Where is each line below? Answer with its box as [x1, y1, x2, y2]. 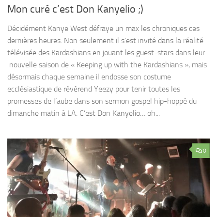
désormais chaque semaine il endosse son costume [7, 72, 171, 82]
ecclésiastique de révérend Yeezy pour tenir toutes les [7, 84, 180, 94]
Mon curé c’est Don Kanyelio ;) [7, 3, 143, 16]
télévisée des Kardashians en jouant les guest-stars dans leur [7, 48, 205, 58]
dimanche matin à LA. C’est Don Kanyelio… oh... [7, 108, 160, 118]
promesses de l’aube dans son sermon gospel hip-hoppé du [7, 96, 197, 106]
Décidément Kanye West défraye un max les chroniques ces [7, 24, 200, 33]
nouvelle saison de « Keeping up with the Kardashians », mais [7, 60, 207, 70]
